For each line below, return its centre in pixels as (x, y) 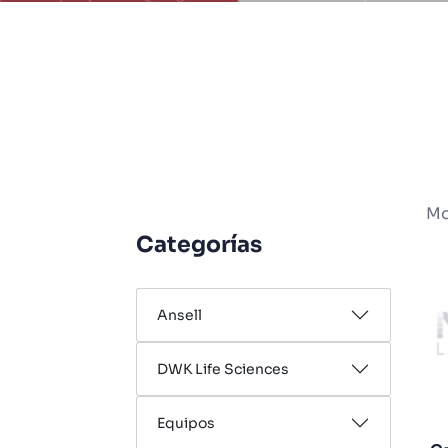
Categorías (199, 244)
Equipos (186, 423)
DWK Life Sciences (223, 369)
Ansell (179, 315)
